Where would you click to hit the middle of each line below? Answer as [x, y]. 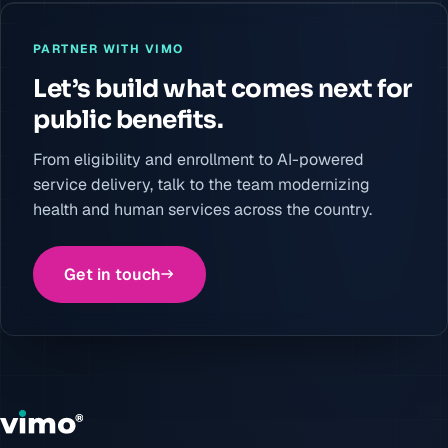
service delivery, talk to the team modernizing [201, 184]
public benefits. [128, 119]
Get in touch [112, 274]
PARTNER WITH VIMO [108, 48]
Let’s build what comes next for [222, 88]
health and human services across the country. [202, 209]
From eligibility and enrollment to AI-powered [198, 159]
